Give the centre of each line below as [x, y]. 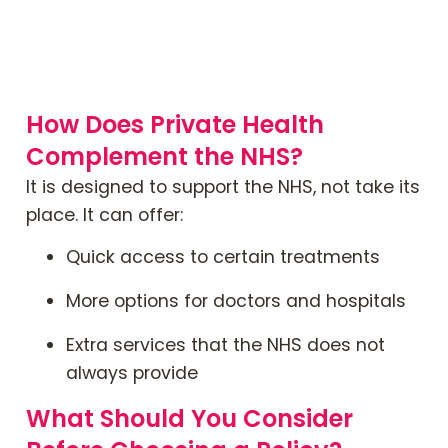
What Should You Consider [189, 419]
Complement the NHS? [164, 157]
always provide [132, 373]
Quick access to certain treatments [223, 257]
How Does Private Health [175, 125]
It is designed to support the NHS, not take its [223, 187]
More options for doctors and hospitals [236, 301]
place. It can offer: [104, 215]
